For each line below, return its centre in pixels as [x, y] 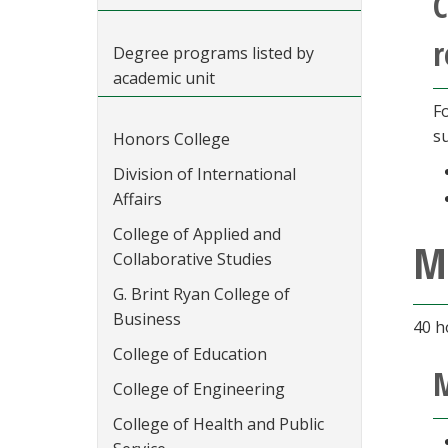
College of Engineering [199, 389]
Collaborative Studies [192, 259]
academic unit [164, 78]
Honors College [171, 139]
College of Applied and [197, 234]
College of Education [190, 354]
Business [147, 319]
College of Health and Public [218, 424]
